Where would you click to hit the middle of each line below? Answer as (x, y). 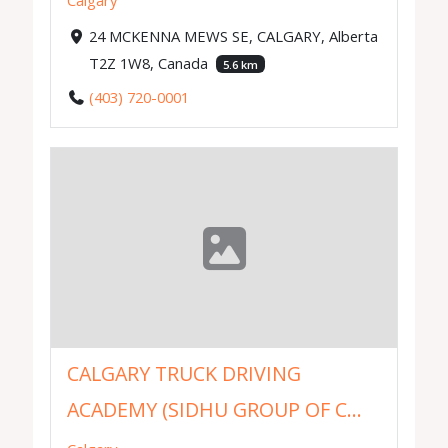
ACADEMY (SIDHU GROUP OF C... (215, 410)
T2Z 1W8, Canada (150, 62)
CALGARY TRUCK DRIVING (184, 374)
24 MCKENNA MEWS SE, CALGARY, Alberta (233, 35)
